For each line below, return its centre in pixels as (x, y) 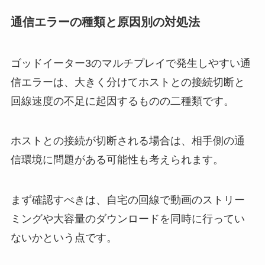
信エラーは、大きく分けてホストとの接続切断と (127, 82)
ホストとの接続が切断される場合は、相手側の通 (127, 141)
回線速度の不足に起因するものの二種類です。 (122, 101)
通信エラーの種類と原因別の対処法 (105, 22)
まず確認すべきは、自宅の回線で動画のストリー (127, 200)
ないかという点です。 (64, 238)
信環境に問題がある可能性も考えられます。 (117, 160)
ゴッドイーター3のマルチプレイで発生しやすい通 (130, 63)
